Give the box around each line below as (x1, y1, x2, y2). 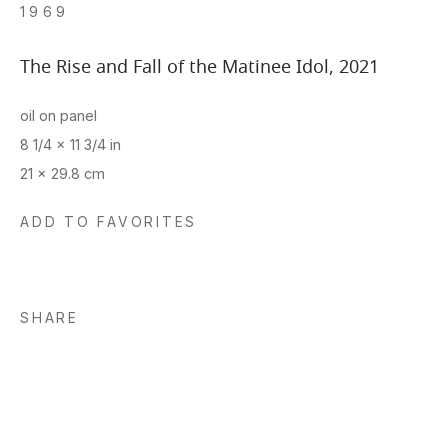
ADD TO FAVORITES (20, 213, 198, 230)
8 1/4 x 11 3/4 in (20, 135, 121, 153)
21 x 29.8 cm (20, 164, 105, 182)
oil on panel (20, 106, 97, 124)
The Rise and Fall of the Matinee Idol (20, 52, 329, 81)
